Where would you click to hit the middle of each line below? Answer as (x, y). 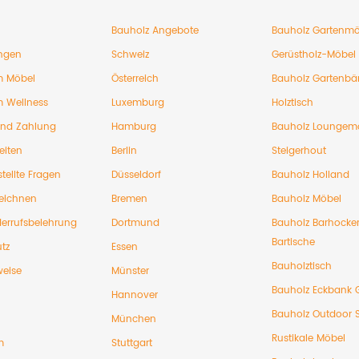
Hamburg (134, 127)
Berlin (124, 151)
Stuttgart (132, 343)
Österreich (135, 79)
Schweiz (130, 54)
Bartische (293, 242)
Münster (130, 271)
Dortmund (135, 223)
